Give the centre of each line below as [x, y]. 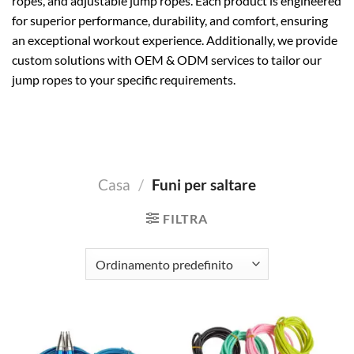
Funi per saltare [202, 184]
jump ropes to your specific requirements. [124, 80]
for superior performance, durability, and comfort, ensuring [170, 21]
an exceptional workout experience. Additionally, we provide [175, 40]
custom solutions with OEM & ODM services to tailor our [167, 60]
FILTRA [185, 218]
